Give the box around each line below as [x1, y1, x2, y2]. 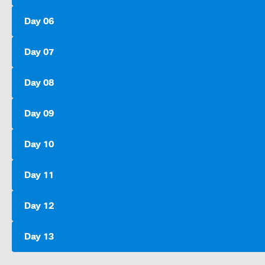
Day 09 [24, 108, 54, 120]
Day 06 [24, 15, 54, 28]
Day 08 [24, 77, 54, 89]
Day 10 [24, 138, 54, 151]
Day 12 [24, 200, 54, 212]
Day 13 [24, 231, 54, 243]
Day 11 [24, 169, 54, 182]
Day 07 [24, 46, 54, 59]
